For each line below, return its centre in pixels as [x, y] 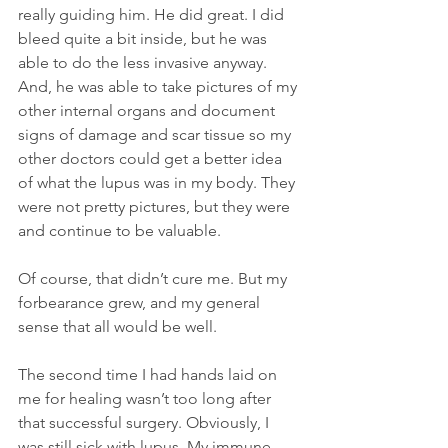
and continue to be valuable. [119, 230]
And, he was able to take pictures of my [159, 86]
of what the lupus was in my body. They [158, 182]
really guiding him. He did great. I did [153, 14]
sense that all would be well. [117, 326]
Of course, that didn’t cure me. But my [154, 278]
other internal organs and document [148, 110]
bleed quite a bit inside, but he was [144, 38]
